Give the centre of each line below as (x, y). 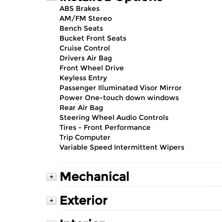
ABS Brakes (80, 8)
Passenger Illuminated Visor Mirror (121, 88)
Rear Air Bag (81, 108)
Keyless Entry (83, 78)
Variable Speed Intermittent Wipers (122, 147)
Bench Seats (81, 28)
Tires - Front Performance (105, 127)
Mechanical (94, 177)
